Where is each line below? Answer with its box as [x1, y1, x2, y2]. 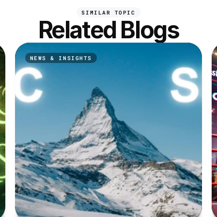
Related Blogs [38, 15, 179, 44]
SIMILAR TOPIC [81, 9, 136, 16]
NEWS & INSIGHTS [30, 54, 92, 62]
